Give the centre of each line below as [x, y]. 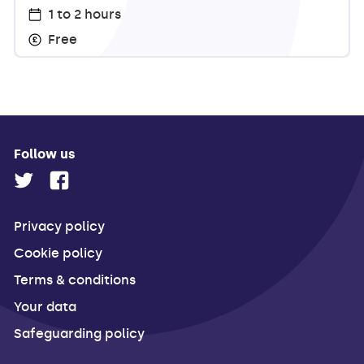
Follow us [45, 154]
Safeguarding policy [80, 334]
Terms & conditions [75, 280]
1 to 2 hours [85, 15]
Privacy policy [60, 227]
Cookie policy [58, 253]
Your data [45, 307]
